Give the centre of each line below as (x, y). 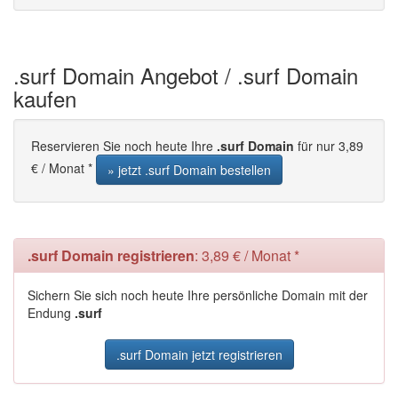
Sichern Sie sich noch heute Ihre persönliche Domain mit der (198, 295)
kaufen (45, 98)
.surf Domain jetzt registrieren (199, 354)
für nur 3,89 (329, 146)
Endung (51, 313)
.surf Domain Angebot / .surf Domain (186, 75)
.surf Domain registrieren (111, 255)
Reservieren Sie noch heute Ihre (124, 146)
